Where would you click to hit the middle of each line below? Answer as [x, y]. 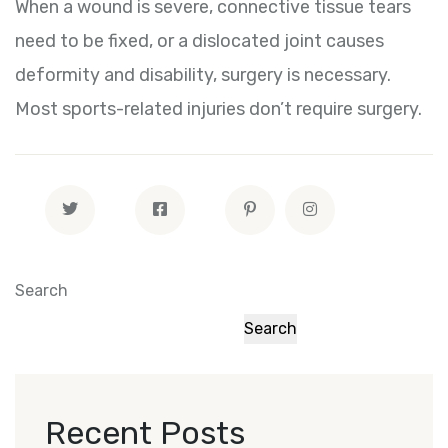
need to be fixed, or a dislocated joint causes [199, 41]
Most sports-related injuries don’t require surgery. [218, 109]
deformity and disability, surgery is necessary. [203, 75]
